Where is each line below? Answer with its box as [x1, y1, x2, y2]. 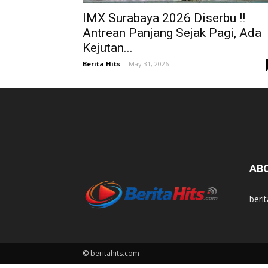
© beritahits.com [83, 248, 139, 259]
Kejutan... [83, 41, 133, 55]
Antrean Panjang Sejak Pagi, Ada [83, 26, 261, 40]
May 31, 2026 [129, 59, 169, 68]
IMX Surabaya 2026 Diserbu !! [83, 11, 245, 25]
